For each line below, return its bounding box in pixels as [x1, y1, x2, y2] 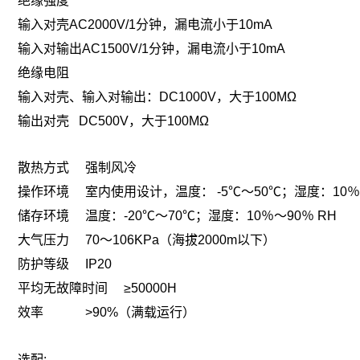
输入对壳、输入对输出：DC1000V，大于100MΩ [18, 89, 297, 104]
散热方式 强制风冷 [18, 161, 137, 175]
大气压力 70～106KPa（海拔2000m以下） [18, 233, 276, 247]
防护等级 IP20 [18, 257, 112, 272]
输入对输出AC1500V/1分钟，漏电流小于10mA [18, 41, 285, 55]
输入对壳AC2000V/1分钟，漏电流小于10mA [18, 17, 272, 31]
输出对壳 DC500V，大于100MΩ [18, 113, 209, 128]
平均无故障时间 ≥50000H [18, 281, 177, 296]
